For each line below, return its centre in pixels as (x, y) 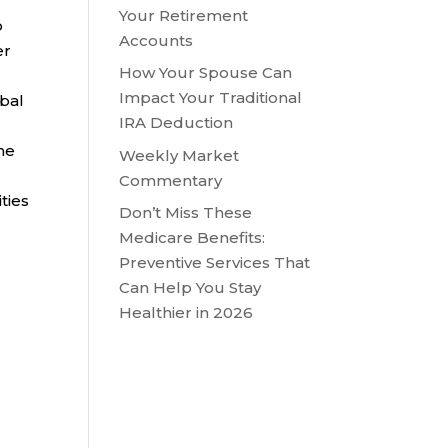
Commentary (171, 180)
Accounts (156, 40)
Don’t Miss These (186, 212)
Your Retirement (184, 15)
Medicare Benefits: (192, 237)
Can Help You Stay (190, 287)
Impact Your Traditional (211, 97)
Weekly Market (179, 155)
